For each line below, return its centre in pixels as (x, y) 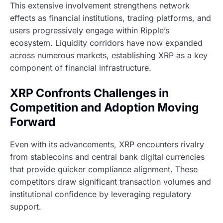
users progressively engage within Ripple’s (90, 30)
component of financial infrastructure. (81, 67)
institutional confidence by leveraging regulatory (101, 194)
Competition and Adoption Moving (105, 107)
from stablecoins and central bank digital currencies (107, 157)
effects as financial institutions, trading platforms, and (111, 18)
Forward (33, 122)
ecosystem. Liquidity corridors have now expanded (106, 43)
